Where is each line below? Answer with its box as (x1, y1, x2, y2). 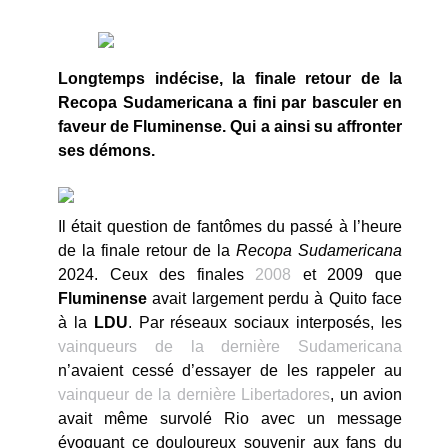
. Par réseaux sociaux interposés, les (127, 314, 403, 331)
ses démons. (58, 142, 155, 159)
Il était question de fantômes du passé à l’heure (58, 218, 402, 235)
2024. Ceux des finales (58, 266, 256, 283)
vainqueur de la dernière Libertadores (58, 386, 330, 403)
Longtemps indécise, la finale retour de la (58, 70, 402, 87)
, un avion (330, 386, 402, 403)
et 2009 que (291, 266, 403, 283)
